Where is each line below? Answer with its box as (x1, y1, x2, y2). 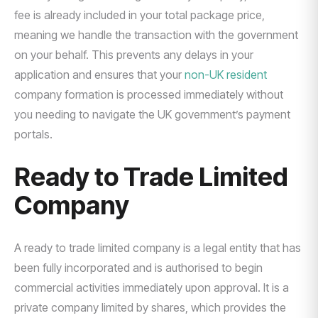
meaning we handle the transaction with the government (14, 28, 298, 42)
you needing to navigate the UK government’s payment (14, 107, 290, 121)
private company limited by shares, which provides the (14, 300, 286, 314)
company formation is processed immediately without (14, 87, 283, 102)
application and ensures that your (14, 67, 185, 82)
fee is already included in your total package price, (14, 8, 265, 22)
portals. (14, 127, 53, 141)
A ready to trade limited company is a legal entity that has (14, 241, 301, 255)
